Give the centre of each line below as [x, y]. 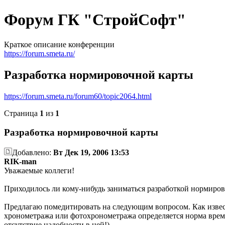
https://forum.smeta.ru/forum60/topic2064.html [78, 96]
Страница [22, 113]
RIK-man [20, 162]
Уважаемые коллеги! [39, 171]
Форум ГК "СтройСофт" [95, 20]
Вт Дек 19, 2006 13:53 [91, 153]
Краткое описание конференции [59, 44]
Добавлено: [33, 153]
